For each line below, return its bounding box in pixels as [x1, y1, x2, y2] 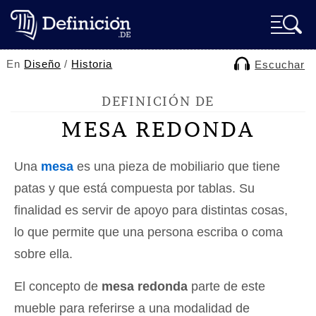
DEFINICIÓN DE [101, 93, 215, 109]
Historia [71, 58, 113, 70]
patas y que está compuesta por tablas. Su [14, 181, 255, 195]
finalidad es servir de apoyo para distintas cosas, [14, 203, 288, 217]
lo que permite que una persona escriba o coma [14, 225, 283, 239]
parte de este [188, 279, 265, 293]
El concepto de [14, 279, 102, 293]
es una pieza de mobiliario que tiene [73, 159, 280, 174]
